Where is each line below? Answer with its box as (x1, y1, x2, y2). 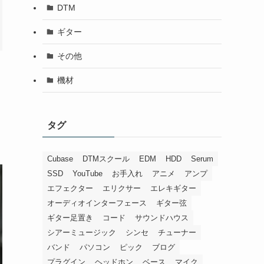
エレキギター (150, 184, 196, 193)
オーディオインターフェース (47, 199, 147, 208)
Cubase (47, 154, 73, 164)
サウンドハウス (135, 213, 189, 223)
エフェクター (47, 184, 93, 193)
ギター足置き (47, 213, 93, 223)
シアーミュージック (47, 228, 116, 237)
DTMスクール (82, 154, 130, 164)
